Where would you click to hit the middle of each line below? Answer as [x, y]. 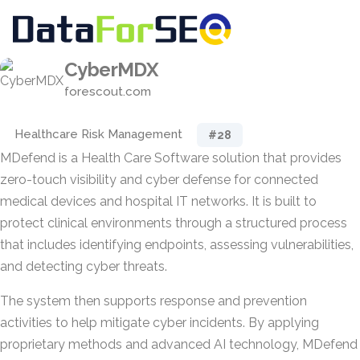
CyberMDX [112, 70]
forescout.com [108, 92]
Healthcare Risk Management [98, 134]
